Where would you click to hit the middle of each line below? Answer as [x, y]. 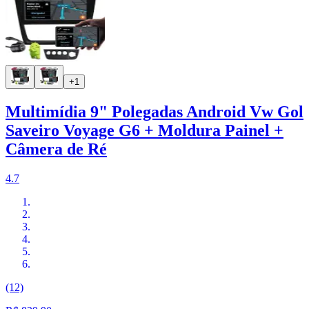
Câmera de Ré [56, 149]
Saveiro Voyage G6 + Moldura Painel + [144, 130]
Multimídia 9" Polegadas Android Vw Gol [154, 111]
